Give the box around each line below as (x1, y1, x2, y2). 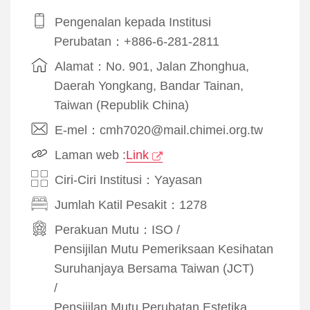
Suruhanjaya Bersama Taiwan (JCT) (54, 261, 254, 275)
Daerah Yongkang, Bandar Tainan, (54, 78, 244, 93)
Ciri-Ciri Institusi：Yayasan (55, 172, 202, 187)
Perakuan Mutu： (55, 222, 152, 237)
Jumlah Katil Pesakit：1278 (55, 197, 207, 212)
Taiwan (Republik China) (54, 98, 189, 112)
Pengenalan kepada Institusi (55, 15, 211, 29)
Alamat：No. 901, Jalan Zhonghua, (55, 59, 249, 73)
